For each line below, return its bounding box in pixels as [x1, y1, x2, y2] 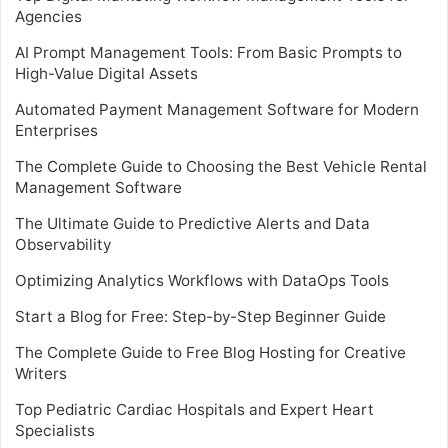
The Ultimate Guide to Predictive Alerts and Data [15, 214, 370, 234]
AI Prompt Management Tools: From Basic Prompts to [15, 43, 402, 63]
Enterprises [15, 121, 98, 141]
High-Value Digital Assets [15, 64, 198, 84]
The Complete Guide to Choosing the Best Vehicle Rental [15, 157, 427, 177]
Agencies [15, 7, 82, 27]
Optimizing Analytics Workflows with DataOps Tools [15, 271, 389, 291]
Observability [15, 235, 111, 255]
